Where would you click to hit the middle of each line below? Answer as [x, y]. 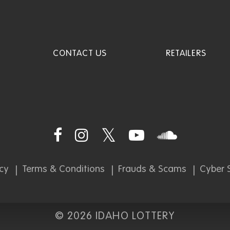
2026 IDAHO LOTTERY [121, 216]
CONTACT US [80, 54]
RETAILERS [186, 54]
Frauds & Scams [152, 169]
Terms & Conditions [63, 169]
